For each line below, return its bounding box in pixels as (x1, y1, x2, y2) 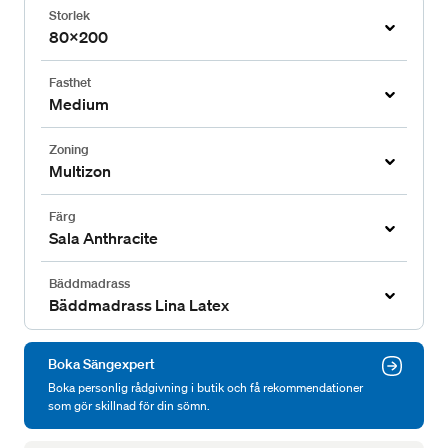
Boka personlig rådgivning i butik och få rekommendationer (48, 379, 363, 397)
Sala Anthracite (49, 228, 158, 249)
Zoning (49, 141, 89, 159)
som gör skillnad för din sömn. (48, 397, 210, 415)
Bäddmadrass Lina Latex (49, 295, 229, 316)
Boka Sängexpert (48, 355, 155, 374)
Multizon (49, 161, 111, 182)
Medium (49, 94, 109, 115)
